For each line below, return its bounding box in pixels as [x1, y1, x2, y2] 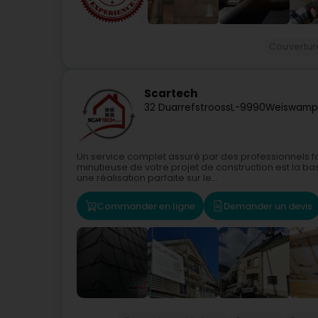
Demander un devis [224, 199, 312, 213]
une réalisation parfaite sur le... [77, 172, 218, 184]
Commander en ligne [97, 199, 195, 213]
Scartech [144, 86, 198, 102]
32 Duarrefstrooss [144, 101, 231, 115]
